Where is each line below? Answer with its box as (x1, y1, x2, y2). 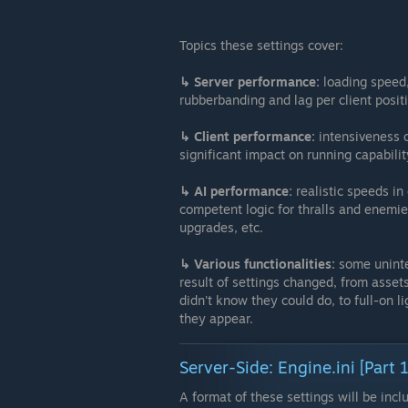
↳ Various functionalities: (179, 256, 335, 271)
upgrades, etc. (179, 219, 263, 235)
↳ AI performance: (179, 183, 292, 199)
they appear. (179, 311, 253, 326)
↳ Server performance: (179, 74, 320, 89)
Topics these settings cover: (179, 37, 343, 53)
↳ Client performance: (179, 128, 315, 144)
